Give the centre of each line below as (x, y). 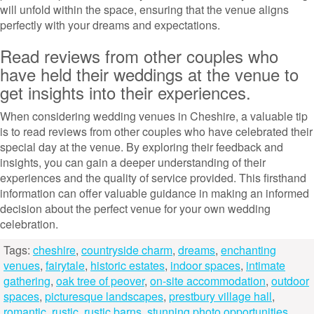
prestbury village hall (220, 296)
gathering (27, 281)
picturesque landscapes (104, 296)
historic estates (128, 265)
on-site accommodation (208, 281)
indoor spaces (205, 265)
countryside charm (127, 250)
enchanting (248, 250)
